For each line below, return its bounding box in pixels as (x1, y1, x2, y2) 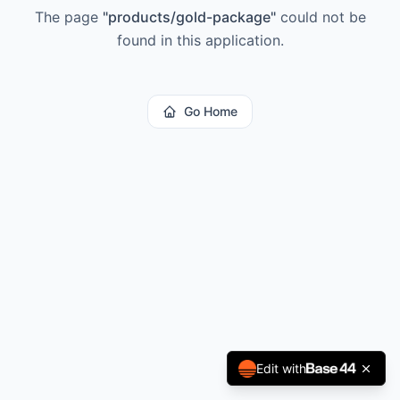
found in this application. (116, 31, 284, 49)
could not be (275, 8, 366, 26)
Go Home (184, 104, 237, 119)
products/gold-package (107, 8, 271, 26)
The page (34, 8, 103, 26)
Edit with (256, 361, 306, 376)
